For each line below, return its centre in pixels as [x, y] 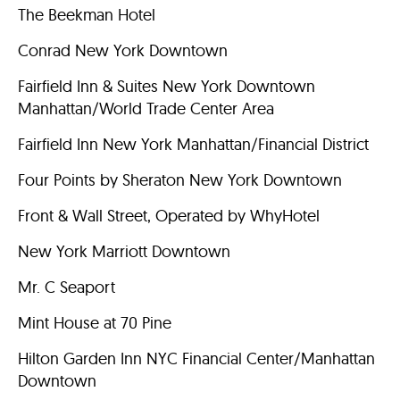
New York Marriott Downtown [124, 251]
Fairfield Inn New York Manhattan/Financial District [193, 144]
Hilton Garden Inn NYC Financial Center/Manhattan [196, 358]
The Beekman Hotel [87, 15]
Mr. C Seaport [67, 287]
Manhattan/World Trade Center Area [146, 108]
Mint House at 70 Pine [95, 323]
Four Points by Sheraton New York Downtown [180, 180]
